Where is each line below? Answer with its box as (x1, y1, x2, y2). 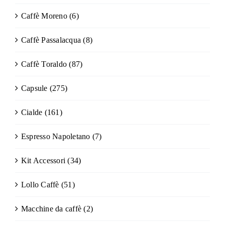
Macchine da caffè (21, 204, 82, 213)
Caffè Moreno (21, 12, 67, 21)
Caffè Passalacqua (21, 36, 81, 45)
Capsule (21, 84, 48, 93)
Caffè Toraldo (21, 60, 67, 69)
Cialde (21, 108, 43, 117)
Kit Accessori (21, 156, 66, 165)
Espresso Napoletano (21, 132, 90, 141)
